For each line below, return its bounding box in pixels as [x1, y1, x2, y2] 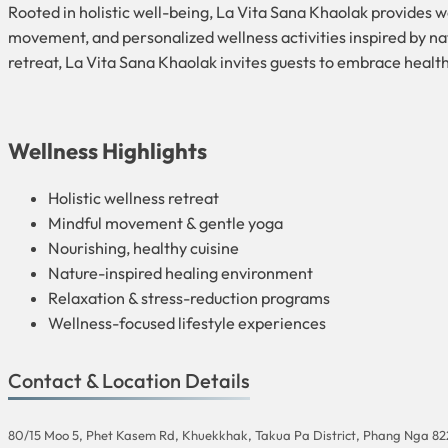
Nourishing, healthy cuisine [48, 237, 239, 258]
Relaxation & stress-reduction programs [48, 287, 330, 308]
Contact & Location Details [8, 367, 250, 393]
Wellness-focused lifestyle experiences [48, 312, 326, 333]
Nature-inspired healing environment [48, 262, 313, 283]
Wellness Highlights [8, 136, 207, 165]
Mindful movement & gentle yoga [48, 212, 283, 233]
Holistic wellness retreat [48, 187, 219, 208]
